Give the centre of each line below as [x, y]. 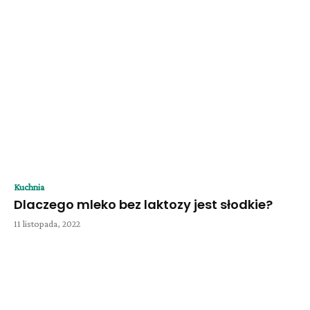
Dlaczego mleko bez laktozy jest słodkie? [143, 205]
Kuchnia [29, 187]
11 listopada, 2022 [47, 224]
